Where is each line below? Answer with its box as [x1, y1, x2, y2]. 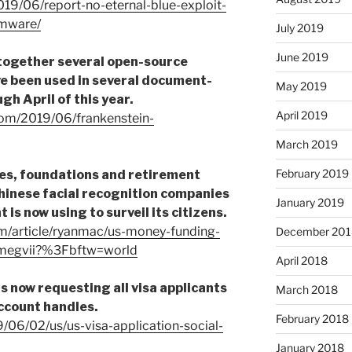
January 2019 [275, 196, 344, 210]
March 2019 [275, 137, 338, 152]
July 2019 [275, 21, 324, 35]
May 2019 [275, 79, 327, 93]
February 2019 [275, 167, 349, 181]
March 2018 [275, 283, 338, 297]
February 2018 [275, 312, 349, 326]
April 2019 [275, 108, 328, 123]
